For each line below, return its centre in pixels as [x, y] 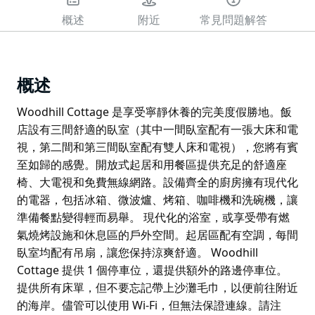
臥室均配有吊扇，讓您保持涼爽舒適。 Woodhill [137, 252]
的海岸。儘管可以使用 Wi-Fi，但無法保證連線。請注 [149, 305]
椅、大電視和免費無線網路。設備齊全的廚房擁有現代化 [157, 182]
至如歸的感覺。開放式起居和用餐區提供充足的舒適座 [152, 164]
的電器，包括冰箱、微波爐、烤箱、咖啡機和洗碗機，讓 [157, 199]
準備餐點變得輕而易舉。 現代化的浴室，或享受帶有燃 [153, 217]
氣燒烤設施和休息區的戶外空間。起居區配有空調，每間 [157, 234]
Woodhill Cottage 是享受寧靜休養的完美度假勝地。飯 [154, 111]
